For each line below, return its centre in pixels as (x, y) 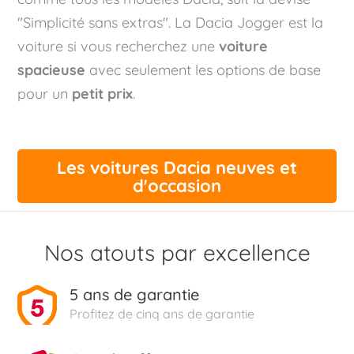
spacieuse (52, 70)
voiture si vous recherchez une (117, 47)
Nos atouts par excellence (177, 253)
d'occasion (177, 186)
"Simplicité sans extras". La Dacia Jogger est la (171, 23)
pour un (45, 94)
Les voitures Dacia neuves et (177, 168)
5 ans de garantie (135, 295)
